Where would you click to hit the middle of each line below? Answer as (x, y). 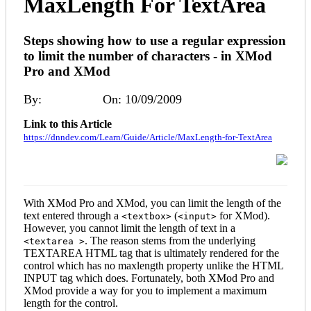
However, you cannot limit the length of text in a (129, 228)
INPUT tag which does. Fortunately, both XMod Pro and (149, 278)
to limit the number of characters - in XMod (148, 56)
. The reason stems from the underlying (170, 240)
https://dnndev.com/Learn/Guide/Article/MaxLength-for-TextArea (148, 137)
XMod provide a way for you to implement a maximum (145, 290)
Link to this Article (68, 124)
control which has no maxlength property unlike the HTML (153, 265)
